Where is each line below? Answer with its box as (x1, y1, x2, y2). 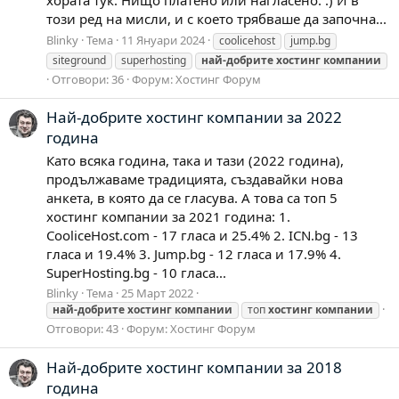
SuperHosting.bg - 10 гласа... (46, 263, 226, 281)
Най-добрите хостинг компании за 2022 (46, 106, 342, 127)
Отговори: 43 (46, 321, 118, 338)
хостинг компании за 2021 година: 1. (46, 207, 290, 225)
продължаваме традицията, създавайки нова (46, 169, 343, 188)
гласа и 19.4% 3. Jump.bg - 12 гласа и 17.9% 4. (46, 244, 341, 263)
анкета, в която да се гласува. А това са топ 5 (46, 188, 338, 207)
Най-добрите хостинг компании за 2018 (46, 356, 342, 378)
